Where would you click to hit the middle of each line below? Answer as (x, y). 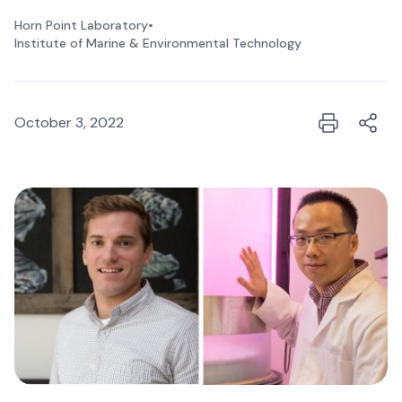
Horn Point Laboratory (81, 25)
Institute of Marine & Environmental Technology (158, 43)
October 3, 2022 (69, 122)
